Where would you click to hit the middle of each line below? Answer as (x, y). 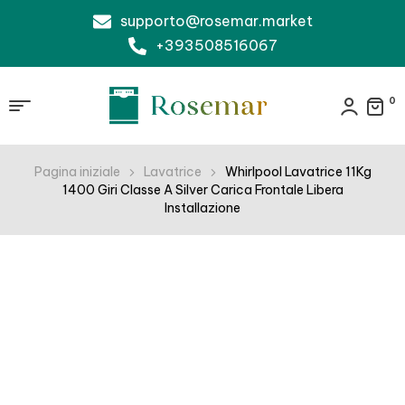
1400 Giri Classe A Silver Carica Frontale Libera (202, 190)
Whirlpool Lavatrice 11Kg (298, 172)
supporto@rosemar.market (216, 21)
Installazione (202, 208)
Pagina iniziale (77, 172)
